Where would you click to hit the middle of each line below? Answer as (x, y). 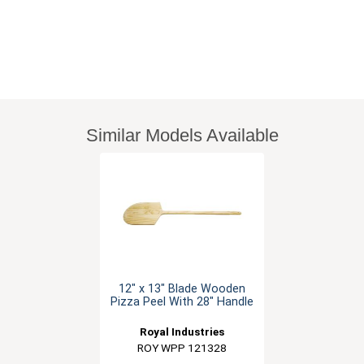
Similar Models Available (182, 136)
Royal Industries (182, 332)
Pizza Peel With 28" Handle (182, 302)
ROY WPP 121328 (182, 348)
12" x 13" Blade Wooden (182, 289)
